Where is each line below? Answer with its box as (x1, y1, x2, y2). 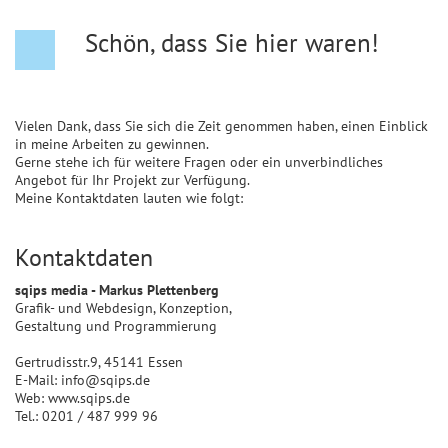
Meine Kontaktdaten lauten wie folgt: (15, 189, 243, 207)
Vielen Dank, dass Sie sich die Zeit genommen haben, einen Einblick (15, 117, 428, 135)
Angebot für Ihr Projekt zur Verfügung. (15, 171, 250, 189)
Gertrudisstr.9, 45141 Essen (15, 353, 183, 371)
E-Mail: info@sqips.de (15, 371, 150, 389)
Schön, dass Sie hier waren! (85, 27, 379, 59)
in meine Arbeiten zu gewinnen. (15, 135, 209, 153)
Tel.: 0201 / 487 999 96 (15, 407, 158, 425)
